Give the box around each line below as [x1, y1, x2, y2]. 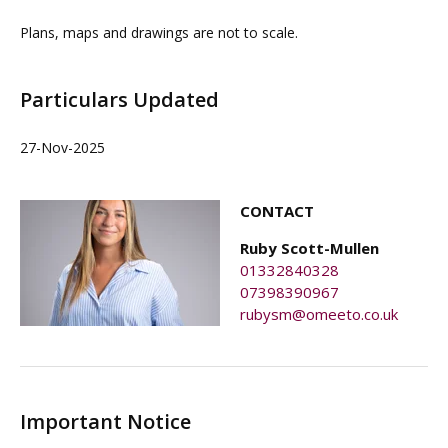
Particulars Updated [20, 86, 219, 113]
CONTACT [240, 201, 314, 221]
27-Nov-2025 [20, 138, 105, 157]
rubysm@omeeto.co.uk [240, 304, 398, 324]
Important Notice [20, 408, 191, 435]
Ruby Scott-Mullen [240, 238, 379, 258]
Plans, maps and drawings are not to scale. [20, 23, 298, 42]
